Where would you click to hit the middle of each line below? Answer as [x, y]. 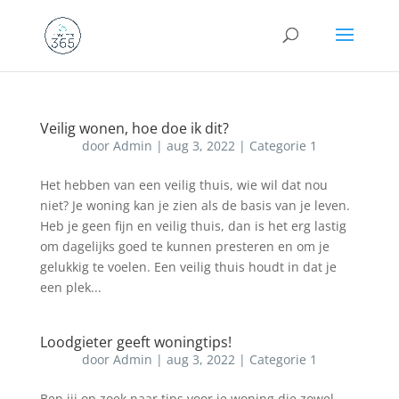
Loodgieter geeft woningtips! [135, 342]
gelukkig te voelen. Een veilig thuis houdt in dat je [188, 267]
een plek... [70, 287]
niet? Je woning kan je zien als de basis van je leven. [195, 205]
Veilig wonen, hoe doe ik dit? [134, 128]
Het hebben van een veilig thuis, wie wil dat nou [183, 185]
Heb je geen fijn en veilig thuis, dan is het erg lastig [193, 226]
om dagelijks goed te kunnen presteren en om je [184, 246]
